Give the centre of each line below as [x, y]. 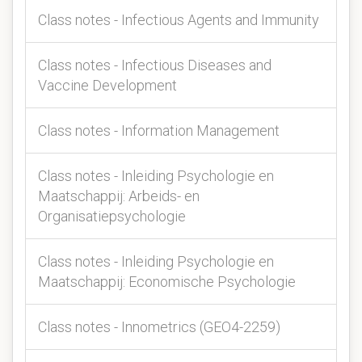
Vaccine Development [107, 85]
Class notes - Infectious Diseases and [155, 65]
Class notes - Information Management [159, 130]
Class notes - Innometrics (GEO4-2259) [159, 327]
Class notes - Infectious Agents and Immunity [179, 20]
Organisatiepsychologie [112, 216]
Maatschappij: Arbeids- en [119, 196]
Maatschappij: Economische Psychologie [167, 282]
